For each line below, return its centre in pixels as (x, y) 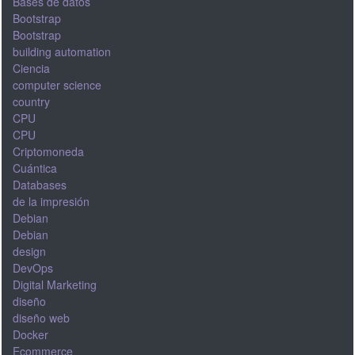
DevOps (32, 267)
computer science (57, 84)
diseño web (41, 317)
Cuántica (34, 168)
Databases (39, 184)
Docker (30, 334)
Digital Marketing (54, 284)
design (29, 251)
